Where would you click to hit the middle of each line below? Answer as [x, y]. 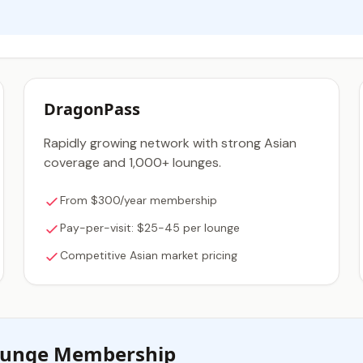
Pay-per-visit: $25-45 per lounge [150, 228]
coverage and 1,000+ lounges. [133, 162]
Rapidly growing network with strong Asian [171, 143]
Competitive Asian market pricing [149, 255]
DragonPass [92, 109]
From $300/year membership [139, 200]
